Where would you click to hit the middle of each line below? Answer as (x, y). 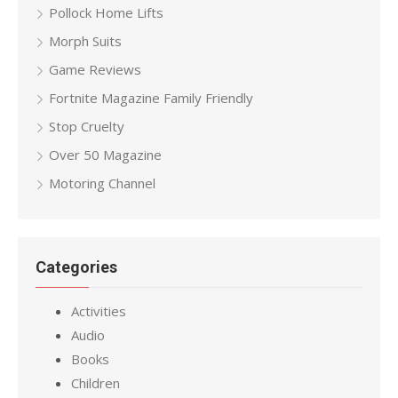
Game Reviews (95, 70)
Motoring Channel (102, 183)
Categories (76, 267)
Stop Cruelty (87, 127)
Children (96, 383)
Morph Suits (85, 41)
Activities (99, 311)
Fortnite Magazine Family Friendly (151, 98)
